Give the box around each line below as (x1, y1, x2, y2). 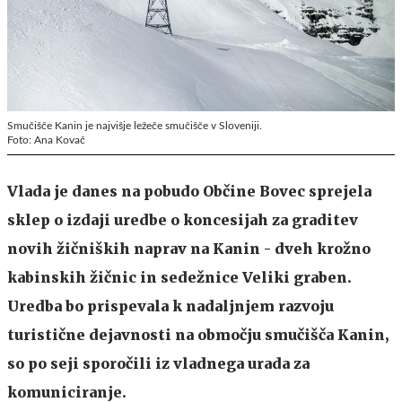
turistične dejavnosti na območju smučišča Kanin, (7, 325, 389, 344)
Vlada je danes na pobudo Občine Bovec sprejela (7, 181, 371, 200)
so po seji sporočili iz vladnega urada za (7, 354, 310, 372)
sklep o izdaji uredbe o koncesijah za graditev (7, 210, 358, 229)
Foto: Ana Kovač (7, 134, 85, 145)
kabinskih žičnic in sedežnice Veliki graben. (7, 267, 352, 286)
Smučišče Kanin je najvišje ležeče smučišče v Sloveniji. (7, 119, 262, 131)
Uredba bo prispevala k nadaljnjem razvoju (7, 296, 334, 315)
